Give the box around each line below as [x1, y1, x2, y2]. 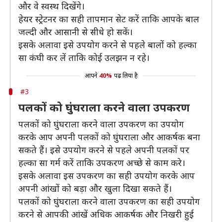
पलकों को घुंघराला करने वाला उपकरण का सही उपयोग [18, 195, 200, 207]
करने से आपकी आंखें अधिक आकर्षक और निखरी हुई [18, 208, 194, 220]
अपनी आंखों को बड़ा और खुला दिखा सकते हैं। [18, 182, 172, 194]
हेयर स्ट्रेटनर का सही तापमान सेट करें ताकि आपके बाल [18, 13, 199, 25]
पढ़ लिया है [113, 71, 138, 80]
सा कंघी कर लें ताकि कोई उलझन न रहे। [18, 52, 150, 63]
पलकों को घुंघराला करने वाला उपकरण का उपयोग [18, 118, 184, 130]
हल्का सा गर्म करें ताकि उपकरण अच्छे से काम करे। [18, 157, 185, 168]
